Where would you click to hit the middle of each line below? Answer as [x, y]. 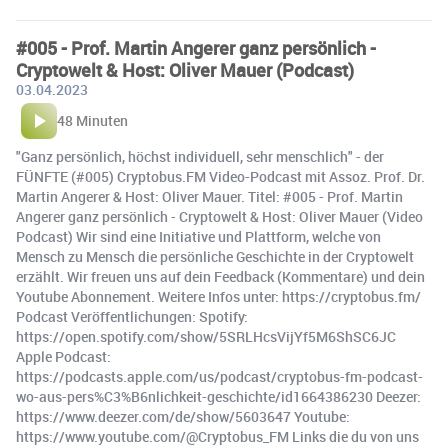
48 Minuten [92, 121]
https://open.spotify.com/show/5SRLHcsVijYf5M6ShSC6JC [206, 337]
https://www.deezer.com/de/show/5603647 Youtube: [183, 417]
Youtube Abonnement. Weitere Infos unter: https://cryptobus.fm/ [218, 297]
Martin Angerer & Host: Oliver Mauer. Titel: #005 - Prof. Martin [209, 197]
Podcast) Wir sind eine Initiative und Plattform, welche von [198, 237]
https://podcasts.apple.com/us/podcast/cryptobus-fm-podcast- [219, 377]
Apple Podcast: [63, 357]
